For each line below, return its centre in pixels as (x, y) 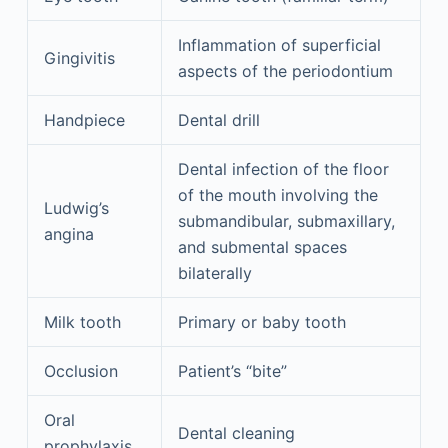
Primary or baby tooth (261, 322)
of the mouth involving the (277, 195)
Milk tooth (82, 322)
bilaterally (214, 273)
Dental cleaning (236, 433)
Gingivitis (79, 58)
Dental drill (218, 120)
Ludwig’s (76, 208)
